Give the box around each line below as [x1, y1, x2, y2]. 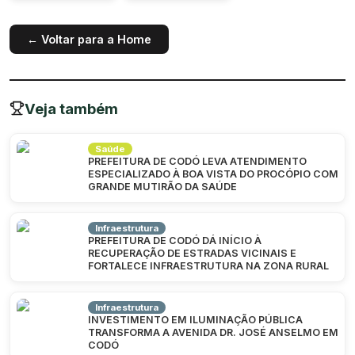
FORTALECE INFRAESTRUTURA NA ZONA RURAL [88, 259, 329, 272]
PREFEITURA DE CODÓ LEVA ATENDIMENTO [88, 155, 307, 167]
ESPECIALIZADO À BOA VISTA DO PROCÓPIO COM [88, 167, 338, 180]
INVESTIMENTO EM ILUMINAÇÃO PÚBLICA [88, 313, 303, 326]
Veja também [25, 99, 119, 117]
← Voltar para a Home [27, 32, 151, 46]
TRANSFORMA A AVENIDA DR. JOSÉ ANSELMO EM [88, 326, 338, 338]
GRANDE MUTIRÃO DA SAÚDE [88, 180, 237, 193]
